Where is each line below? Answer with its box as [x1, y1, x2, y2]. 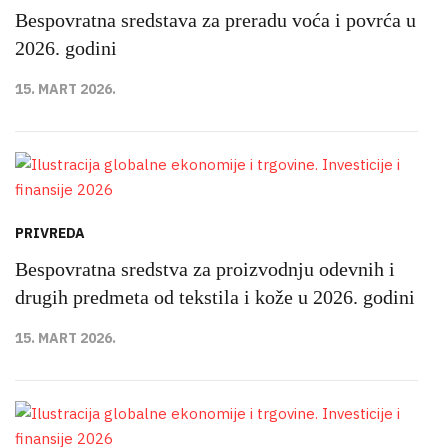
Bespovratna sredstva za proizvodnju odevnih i [15, 258, 395, 281]
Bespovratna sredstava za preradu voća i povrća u [15, 9, 416, 32]
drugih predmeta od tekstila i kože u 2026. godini [15, 286, 415, 309]
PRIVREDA [15, 224, 85, 243]
